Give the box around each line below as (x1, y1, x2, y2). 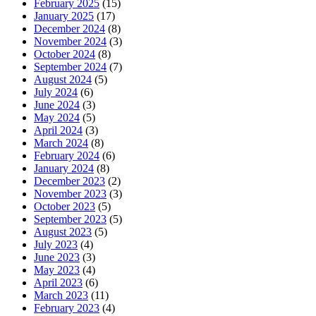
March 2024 (34, 136, 88, 149)
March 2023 (34, 288, 88, 301)
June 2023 (34, 250, 80, 263)
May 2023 (34, 263, 80, 276)
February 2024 (34, 149, 99, 162)
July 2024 (34, 85, 78, 98)
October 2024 (34, 47, 95, 60)
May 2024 (34, 111, 80, 123)
